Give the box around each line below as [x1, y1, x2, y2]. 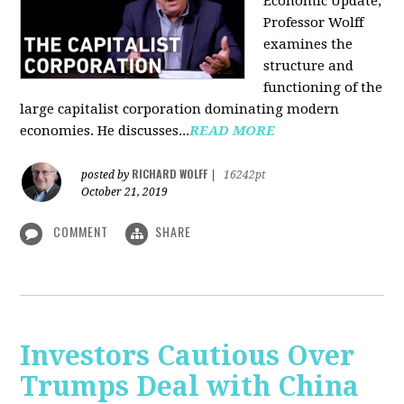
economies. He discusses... [20, 123, 190, 140]
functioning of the [263, 79, 383, 96]
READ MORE [189, 123, 276, 140]
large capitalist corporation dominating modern [20, 101, 340, 118]
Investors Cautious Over [20, 339, 355, 372]
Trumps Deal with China [20, 370, 360, 402]
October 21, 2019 [81, 186, 169, 199]
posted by [81, 169, 133, 182]
